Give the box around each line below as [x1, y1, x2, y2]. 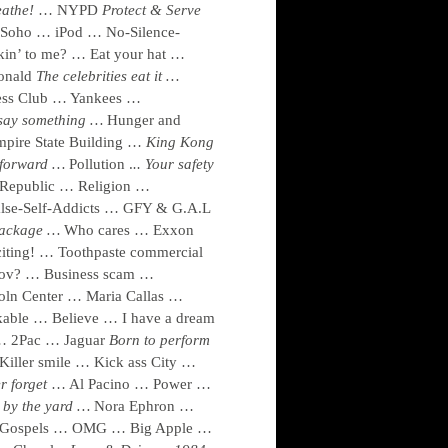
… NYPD [38, 2, 102, 18]
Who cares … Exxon [64, 222, 194, 238]
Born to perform [109, 332, 210, 348]
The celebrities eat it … [36, 68, 179, 84]
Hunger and [107, 112, 181, 128]
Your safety [145, 156, 214, 172]
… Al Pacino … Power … [51, 376, 211, 392]
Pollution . [69, 156, 133, 172]
